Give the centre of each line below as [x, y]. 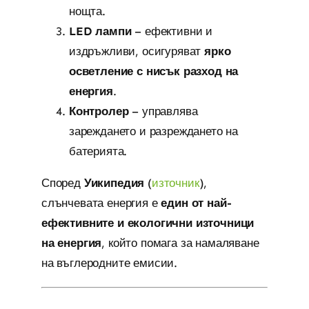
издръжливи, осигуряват [137, 51]
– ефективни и [172, 31]
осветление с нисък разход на [153, 71]
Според [62, 182]
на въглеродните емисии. [109, 262]
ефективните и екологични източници [148, 222]
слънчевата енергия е [101, 202]
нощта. [87, 11]
